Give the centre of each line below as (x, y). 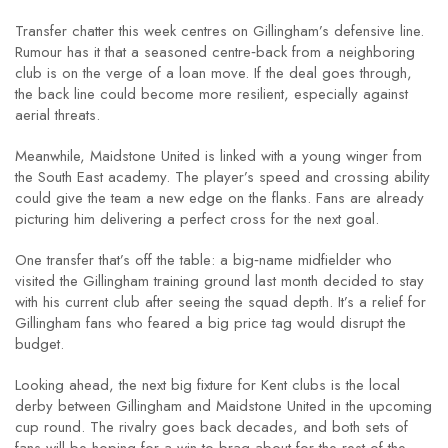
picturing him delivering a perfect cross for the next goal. (197, 219)
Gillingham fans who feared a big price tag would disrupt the (210, 323)
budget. (39, 344)
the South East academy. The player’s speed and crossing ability (222, 177)
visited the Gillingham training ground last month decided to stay (219, 281)
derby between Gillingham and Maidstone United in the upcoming (223, 406)
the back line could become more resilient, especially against (211, 94)
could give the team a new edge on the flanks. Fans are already (219, 198)
